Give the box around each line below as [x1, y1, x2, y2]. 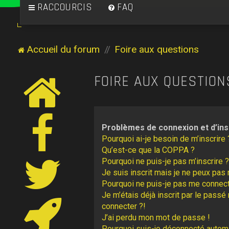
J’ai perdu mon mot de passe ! [101, 213, 210, 222]
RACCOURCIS [37, 1, 93, 14]
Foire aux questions [114, 43, 199, 55]
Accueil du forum [26, 43, 100, 55]
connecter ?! [101, 201, 146, 211]
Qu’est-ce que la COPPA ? [101, 145, 195, 155]
